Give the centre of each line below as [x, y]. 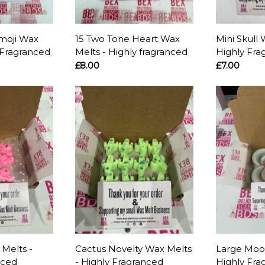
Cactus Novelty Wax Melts [134, 249]
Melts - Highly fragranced [132, 52]
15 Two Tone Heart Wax [128, 39]
